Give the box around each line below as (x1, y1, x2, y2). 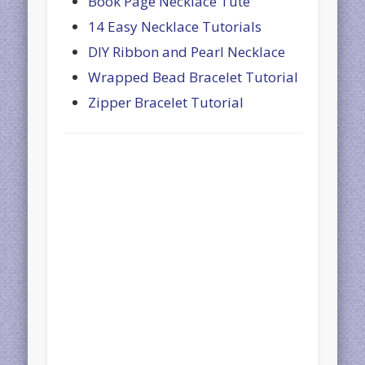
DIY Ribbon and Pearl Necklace (88, 42, 286, 62)
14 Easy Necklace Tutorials (88, 17, 262, 37)
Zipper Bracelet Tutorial (88, 93, 244, 112)
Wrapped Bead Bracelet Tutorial (88, 68, 299, 87)
